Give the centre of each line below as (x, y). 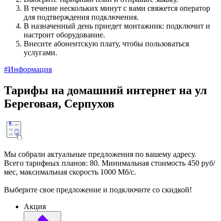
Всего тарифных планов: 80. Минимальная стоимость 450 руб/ (110, 163)
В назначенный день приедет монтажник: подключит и (117, 26)
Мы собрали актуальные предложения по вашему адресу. (100, 154)
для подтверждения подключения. (81, 17)
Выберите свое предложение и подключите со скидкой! (98, 190)
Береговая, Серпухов (59, 104)
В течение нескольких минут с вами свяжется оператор (117, 8)
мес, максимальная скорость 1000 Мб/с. (70, 172)
